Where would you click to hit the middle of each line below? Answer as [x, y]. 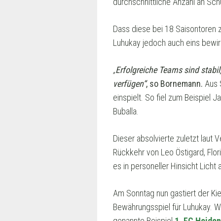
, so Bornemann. [174, 83]
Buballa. [126, 111]
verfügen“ [129, 83]
